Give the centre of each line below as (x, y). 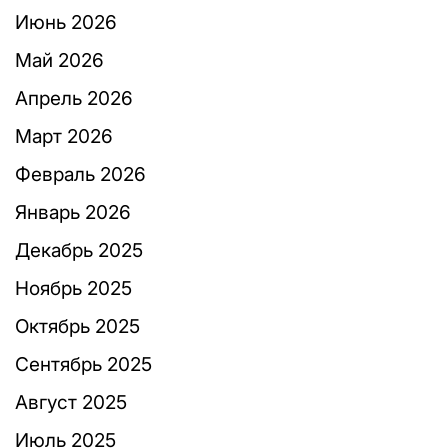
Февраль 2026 (80, 174)
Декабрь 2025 (79, 250)
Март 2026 (64, 136)
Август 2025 (71, 402)
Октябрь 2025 (77, 326)
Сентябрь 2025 (83, 364)
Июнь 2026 (66, 22)
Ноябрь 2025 (73, 288)
